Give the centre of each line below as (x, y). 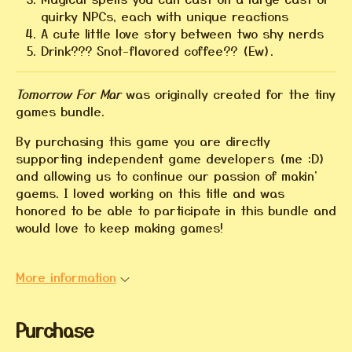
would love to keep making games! (124, 227)
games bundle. (60, 110)
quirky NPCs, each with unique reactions (165, 15)
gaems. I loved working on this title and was (150, 192)
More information (66, 276)
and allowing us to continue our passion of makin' (167, 175)
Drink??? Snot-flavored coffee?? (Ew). (157, 50)
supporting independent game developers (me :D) (170, 158)
